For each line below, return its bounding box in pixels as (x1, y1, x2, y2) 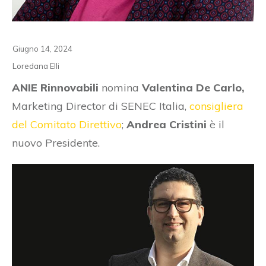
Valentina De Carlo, (139, 80, 245, 94)
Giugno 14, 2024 (12, 43, 72, 53)
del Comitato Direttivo (12, 117, 122, 131)
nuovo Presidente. (12, 135, 100, 150)
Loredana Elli (12, 61, 59, 71)
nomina (99, 80, 139, 94)
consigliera (189, 99, 243, 113)
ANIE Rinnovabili (12, 80, 99, 94)
